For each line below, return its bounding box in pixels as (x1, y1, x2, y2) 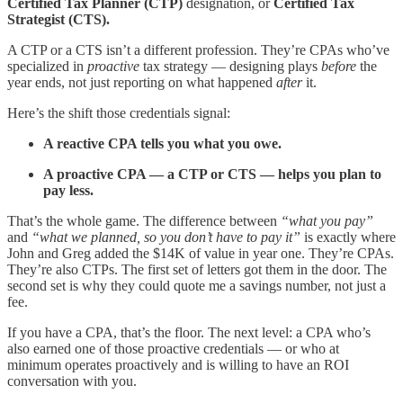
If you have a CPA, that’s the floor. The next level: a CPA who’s (7, 324, 371, 340)
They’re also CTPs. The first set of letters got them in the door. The (7, 261, 387, 277)
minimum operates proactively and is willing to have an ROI (7, 356, 349, 372)
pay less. (43, 182, 94, 198)
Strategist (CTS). (7, 11, 110, 27)
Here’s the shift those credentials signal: (7, 104, 230, 121)
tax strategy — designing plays (139, 58, 321, 74)
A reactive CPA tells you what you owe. (43, 135, 282, 151)
